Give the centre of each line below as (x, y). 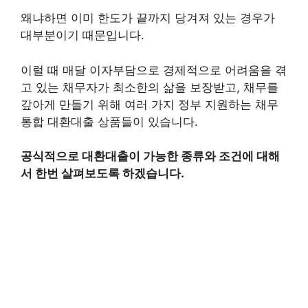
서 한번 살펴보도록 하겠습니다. (104, 173)
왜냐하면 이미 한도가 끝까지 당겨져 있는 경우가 (148, 18)
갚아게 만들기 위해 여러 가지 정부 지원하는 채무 (150, 104)
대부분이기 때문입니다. (82, 35)
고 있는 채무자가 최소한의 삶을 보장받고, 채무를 (150, 87)
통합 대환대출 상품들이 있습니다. (109, 121)
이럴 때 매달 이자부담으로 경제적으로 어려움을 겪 (154, 70)
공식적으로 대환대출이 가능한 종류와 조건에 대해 (150, 156)
